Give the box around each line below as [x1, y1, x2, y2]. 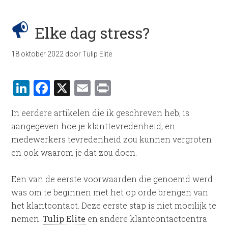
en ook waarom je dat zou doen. [11, 147, 137, 158]
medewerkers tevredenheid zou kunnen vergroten [11, 134, 212, 145]
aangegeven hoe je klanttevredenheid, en [11, 121, 176, 131]
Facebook [50, 77, 122, 99]
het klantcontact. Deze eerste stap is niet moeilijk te [11, 200, 217, 211]
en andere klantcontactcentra [85, 213, 208, 224]
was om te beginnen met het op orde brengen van [11, 187, 209, 197]
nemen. [11, 213, 43, 224]
